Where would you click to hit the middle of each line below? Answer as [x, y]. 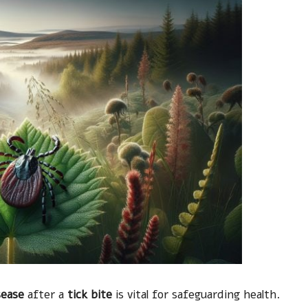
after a [46, 294]
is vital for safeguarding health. [196, 294]
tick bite [90, 294]
